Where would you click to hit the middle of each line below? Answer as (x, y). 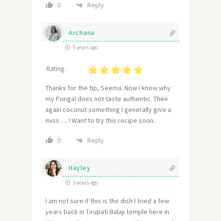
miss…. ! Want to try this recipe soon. (100, 121)
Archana (82, 33)
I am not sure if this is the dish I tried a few (107, 201)
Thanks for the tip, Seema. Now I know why (108, 88)
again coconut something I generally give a (108, 110)
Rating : (57, 69)
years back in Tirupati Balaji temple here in (107, 212)
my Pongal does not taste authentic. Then (107, 99)
